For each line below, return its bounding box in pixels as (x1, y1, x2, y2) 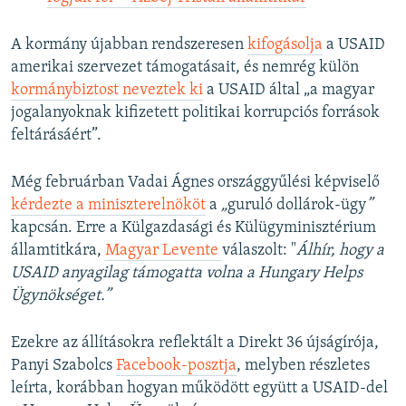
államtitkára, (11, 242, 105, 260)
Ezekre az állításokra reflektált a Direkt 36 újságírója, (11, 334, 379, 353)
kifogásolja (247, 36, 323, 54)
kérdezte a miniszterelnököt (11, 197, 206, 215)
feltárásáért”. (11, 127, 101, 145)
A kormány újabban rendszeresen (11, 36, 247, 54)
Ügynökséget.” (11, 287, 111, 305)
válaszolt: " (222, 242, 296, 260)
